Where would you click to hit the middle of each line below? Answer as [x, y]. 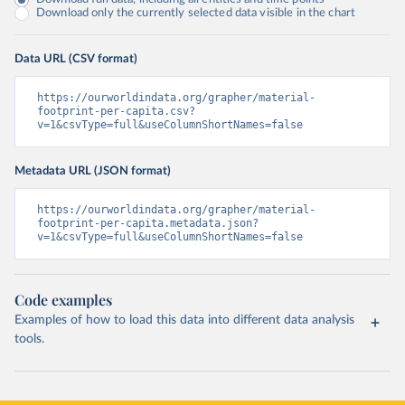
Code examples [63, 300]
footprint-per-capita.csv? [116, 111]
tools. [29, 339]
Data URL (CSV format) [76, 59]
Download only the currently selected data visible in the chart [196, 13]
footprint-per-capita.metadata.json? [148, 223]
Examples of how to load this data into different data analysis [184, 320]
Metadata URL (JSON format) [93, 171]
